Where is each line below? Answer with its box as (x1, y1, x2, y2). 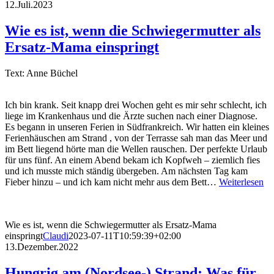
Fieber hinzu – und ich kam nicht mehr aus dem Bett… (5, 176, 219, 187)
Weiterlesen (219, 176, 264, 187)
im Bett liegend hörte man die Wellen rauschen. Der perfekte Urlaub (5, 143, 267, 154)
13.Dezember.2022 (5, 241, 78, 252)
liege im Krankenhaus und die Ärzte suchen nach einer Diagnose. (5, 110, 257, 121)
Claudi (43, 230, 68, 241)
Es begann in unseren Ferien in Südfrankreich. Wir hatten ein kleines (5, 121, 269, 132)
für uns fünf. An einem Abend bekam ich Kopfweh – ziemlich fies (5, 154, 260, 165)
